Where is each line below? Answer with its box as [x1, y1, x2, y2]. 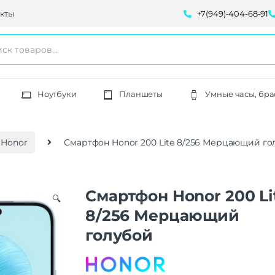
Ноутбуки [37, 89, 77, 99]
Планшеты [119, 89, 163, 99]
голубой [85, 225, 153, 244]
